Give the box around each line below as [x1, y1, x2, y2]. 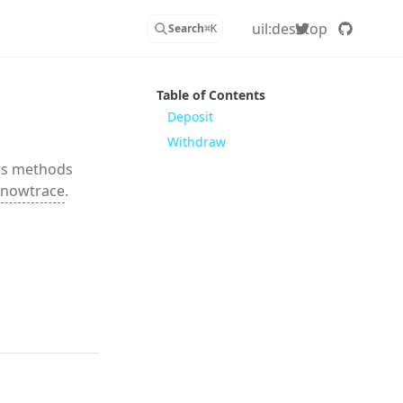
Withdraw [167, 133, 226, 150]
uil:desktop [251, 18, 327, 39]
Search [167, 20, 204, 36]
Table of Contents [157, 86, 265, 103]
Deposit [167, 108, 213, 125]
